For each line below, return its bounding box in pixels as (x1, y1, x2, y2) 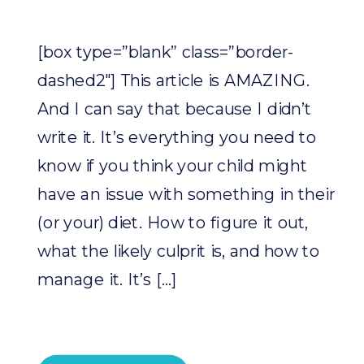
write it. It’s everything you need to (37, 127, 317, 148)
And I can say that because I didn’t (37, 98, 312, 119)
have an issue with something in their (37, 184, 335, 205)
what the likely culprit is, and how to (37, 240, 320, 262)
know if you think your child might (37, 155, 307, 176)
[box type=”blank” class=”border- (37, 41, 294, 63)
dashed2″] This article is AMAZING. (37, 70, 310, 91)
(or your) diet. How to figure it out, (37, 212, 309, 233)
